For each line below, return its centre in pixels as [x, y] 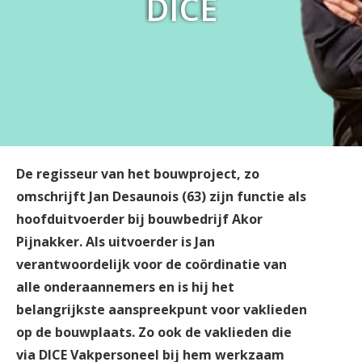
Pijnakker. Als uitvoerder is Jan [116, 241]
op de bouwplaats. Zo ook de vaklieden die [154, 332]
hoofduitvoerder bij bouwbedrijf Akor [139, 219]
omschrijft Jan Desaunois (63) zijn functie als [161, 196]
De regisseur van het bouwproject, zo [138, 173]
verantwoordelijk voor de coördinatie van [152, 264]
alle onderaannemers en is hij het [125, 286]
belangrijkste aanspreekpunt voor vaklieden [162, 309]
